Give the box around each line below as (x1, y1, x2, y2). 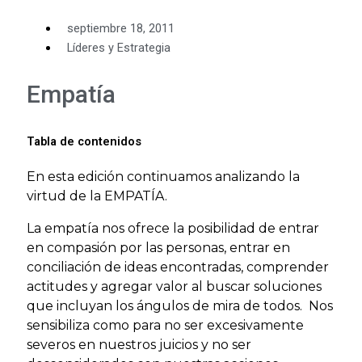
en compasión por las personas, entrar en (27, 239, 290, 255)
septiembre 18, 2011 (67, 21, 175, 36)
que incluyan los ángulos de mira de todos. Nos (27, 297, 333, 314)
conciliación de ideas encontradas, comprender (27, 259, 329, 275)
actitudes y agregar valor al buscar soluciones (27, 278, 322, 294)
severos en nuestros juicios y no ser (27, 336, 251, 352)
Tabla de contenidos (27, 133, 141, 149)
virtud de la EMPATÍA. (27, 187, 167, 204)
